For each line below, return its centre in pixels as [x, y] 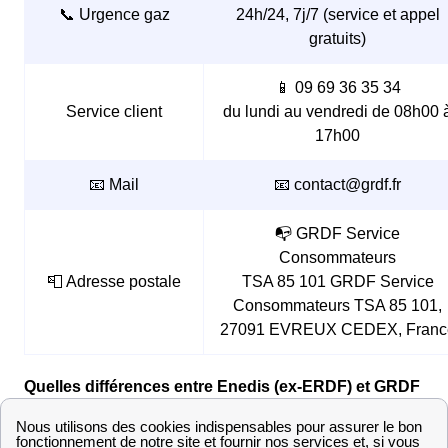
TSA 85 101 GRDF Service [337, 281]
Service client [114, 111]
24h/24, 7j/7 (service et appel [337, 14]
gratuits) [337, 38]
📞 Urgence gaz [114, 14]
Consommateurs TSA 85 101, [337, 305]
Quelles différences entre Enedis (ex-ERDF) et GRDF [222, 386]
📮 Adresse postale [114, 281]
